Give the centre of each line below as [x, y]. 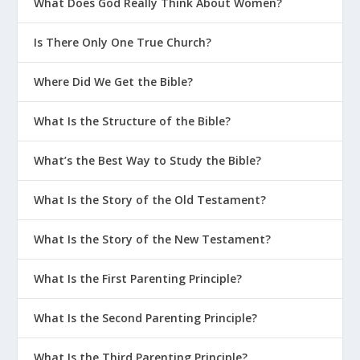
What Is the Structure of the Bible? [133, 121]
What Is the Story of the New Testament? [153, 239]
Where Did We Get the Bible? [114, 81]
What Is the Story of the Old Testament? [150, 199]
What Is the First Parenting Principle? [138, 278]
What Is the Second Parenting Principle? [146, 317]
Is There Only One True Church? [123, 42]
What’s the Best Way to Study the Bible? [148, 160]
